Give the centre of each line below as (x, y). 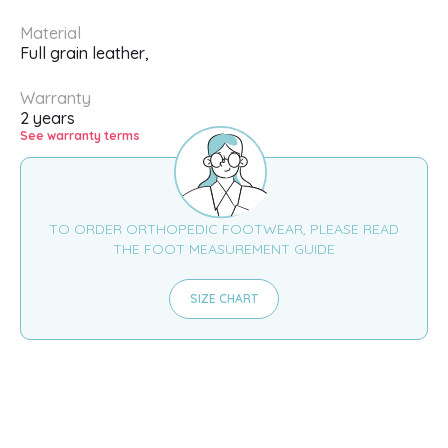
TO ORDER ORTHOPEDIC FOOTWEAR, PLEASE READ (224, 229)
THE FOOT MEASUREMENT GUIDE (224, 249)
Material (50, 32)
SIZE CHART (224, 299)
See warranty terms (80, 135)
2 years (47, 117)
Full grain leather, (84, 52)
